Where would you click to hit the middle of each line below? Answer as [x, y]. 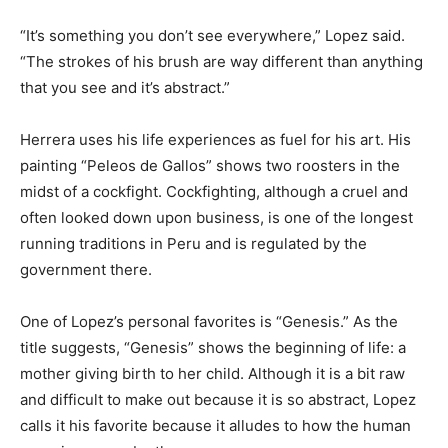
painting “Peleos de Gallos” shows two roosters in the [210, 166]
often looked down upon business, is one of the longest [216, 218]
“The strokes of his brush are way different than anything [221, 62]
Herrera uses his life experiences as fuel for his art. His [215, 140]
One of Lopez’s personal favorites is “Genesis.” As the [209, 322]
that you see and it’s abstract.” [125, 88]
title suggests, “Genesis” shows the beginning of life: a [213, 348]
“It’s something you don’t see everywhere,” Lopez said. [212, 36]
